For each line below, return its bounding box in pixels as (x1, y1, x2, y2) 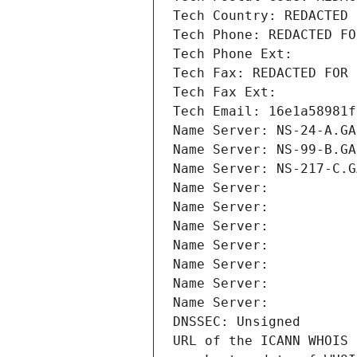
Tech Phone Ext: (173, 46, 292, 62)
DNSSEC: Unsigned (173, 314, 300, 330)
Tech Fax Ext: (173, 84, 277, 100)
